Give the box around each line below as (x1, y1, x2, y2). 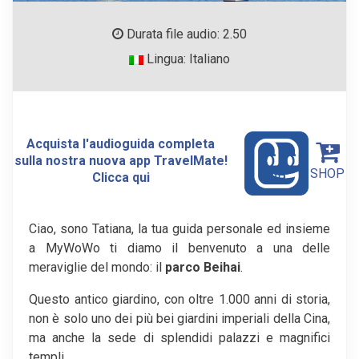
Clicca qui (91, 169, 150, 185)
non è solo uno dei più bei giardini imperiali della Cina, (29, 310, 330, 326)
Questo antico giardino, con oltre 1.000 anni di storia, (29, 291, 330, 307)
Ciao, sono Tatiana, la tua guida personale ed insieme (29, 220, 330, 236)
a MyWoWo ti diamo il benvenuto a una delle (29, 240, 330, 256)
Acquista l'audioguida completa (26, 135, 216, 151)
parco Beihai (165, 259, 240, 275)
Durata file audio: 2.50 (123, 26, 247, 42)
